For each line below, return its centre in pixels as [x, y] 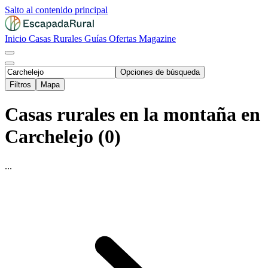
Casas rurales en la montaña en [133, 115]
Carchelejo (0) [63, 137]
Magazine [157, 39]
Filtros [20, 85]
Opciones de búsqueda [160, 72]
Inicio [17, 39]
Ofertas [124, 39]
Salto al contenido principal [56, 10]
